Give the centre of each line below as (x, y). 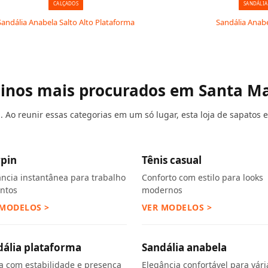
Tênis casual (171, 160)
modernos (162, 190)
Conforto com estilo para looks (202, 177)
